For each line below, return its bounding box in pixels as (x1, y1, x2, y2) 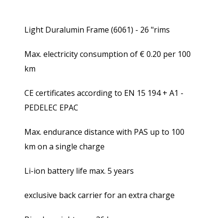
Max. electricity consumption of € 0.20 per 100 (24, 49, 191, 60)
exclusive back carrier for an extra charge (24, 190, 175, 201)
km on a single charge (24, 141, 105, 152)
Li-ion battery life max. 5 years (24, 165, 134, 177)
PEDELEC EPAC (24, 102, 78, 113)
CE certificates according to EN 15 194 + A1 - (24, 88, 183, 99)
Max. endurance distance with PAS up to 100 (24, 127, 184, 138)
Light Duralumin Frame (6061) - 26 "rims (24, 24, 170, 36)
